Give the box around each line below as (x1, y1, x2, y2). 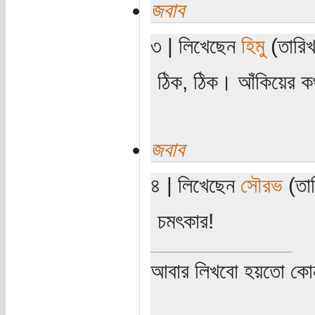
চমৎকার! (157, 209, 214, 233)
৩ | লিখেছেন (150, 34, 241, 58)
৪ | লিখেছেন (150, 173, 240, 198)
